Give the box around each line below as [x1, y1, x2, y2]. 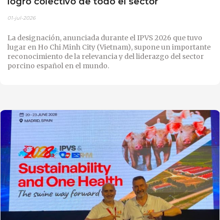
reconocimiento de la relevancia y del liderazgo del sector [7, 52, 204, 61]
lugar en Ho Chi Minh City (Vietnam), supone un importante [7, 42, 211, 52]
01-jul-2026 [7, 14, 35, 21]
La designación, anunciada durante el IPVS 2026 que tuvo [7, 33, 202, 42]
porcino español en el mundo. [7, 61, 109, 70]
